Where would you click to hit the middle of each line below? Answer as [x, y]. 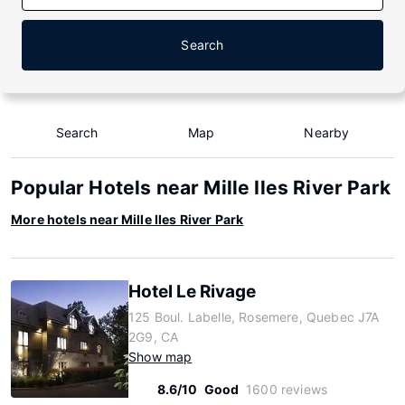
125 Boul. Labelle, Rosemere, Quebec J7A [254, 317]
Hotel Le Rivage [192, 292]
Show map [160, 357]
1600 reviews [287, 389]
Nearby [327, 132]
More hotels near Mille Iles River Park [127, 219]
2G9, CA [154, 337]
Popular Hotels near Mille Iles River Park [201, 188]
